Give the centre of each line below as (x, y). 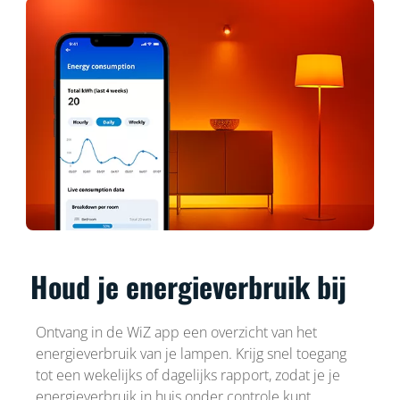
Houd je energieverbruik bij (189, 286)
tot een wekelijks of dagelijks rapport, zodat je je (187, 375)
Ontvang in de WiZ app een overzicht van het (176, 332)
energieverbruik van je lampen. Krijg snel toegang (191, 353)
